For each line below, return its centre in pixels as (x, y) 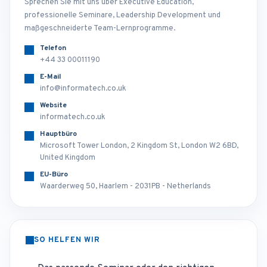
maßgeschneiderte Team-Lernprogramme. (100, 29)
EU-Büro (54, 175)
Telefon (53, 48)
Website (53, 105)
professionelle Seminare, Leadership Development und (122, 15)
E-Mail (50, 77)
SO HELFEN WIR (67, 240)
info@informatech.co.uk (83, 89)
